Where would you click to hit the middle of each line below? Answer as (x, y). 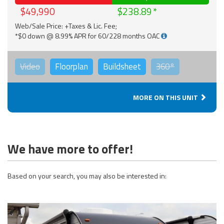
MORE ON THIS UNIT (166, 97)
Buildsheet (122, 66)
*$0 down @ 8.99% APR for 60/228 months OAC (88, 35)
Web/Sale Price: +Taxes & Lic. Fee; (66, 25)
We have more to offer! (70, 149)
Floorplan (71, 66)
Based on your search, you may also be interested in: (87, 175)
